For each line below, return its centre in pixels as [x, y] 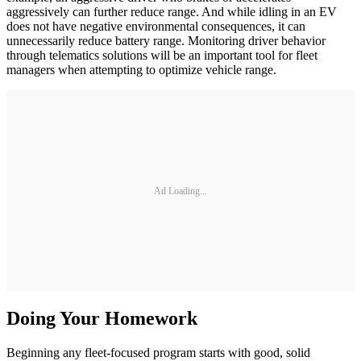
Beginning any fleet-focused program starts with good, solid [158, 352]
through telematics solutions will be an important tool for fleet [162, 56]
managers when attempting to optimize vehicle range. [141, 70]
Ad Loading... [180, 191]
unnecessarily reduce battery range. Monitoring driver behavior [166, 41]
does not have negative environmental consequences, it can [156, 27]
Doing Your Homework [102, 318]
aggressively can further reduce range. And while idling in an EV [172, 12]
